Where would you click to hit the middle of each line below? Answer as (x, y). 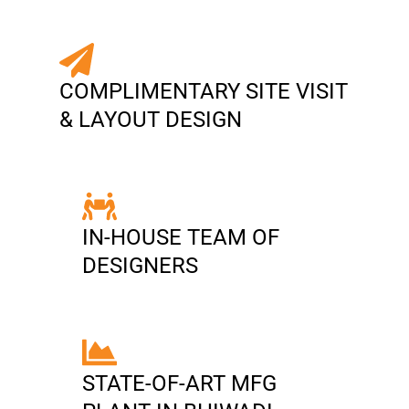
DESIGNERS (140, 266)
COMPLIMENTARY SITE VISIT (204, 91)
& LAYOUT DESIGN (151, 120)
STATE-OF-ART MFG (179, 383)
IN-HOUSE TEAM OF (181, 237)
